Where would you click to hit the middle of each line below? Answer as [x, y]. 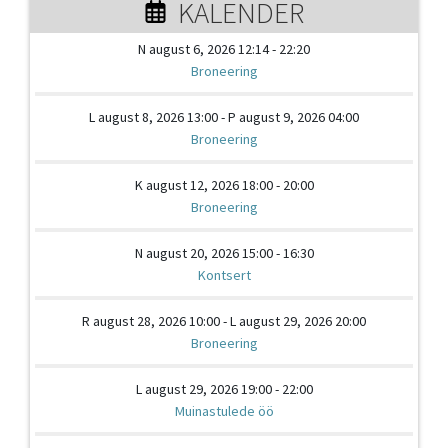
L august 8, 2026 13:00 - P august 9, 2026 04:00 [224, 117]
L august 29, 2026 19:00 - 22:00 [224, 389]
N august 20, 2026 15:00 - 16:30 [224, 253]
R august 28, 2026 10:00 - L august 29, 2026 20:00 [224, 321]
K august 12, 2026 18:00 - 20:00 [224, 185]
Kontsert [224, 275]
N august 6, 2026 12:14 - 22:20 [224, 49]
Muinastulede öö [224, 411]
